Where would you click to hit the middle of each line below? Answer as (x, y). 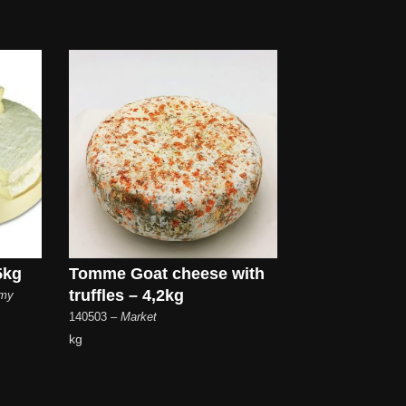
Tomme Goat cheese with (166, 274)
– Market (133, 317)
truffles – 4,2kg (126, 296)
